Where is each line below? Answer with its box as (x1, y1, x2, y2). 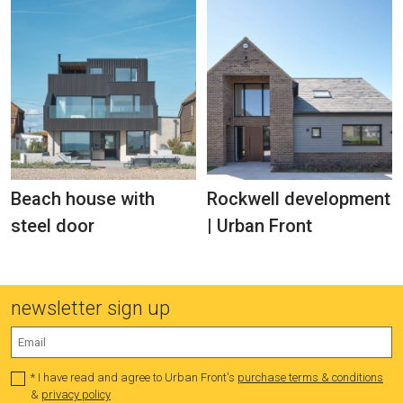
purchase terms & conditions (237, 370, 383, 384)
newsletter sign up (11, 297, 170, 320)
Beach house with (11, 188, 155, 210)
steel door (11, 215, 94, 237)
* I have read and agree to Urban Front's (31, 370, 237, 384)
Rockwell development (207, 188, 390, 210)
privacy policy (41, 387, 111, 401)
